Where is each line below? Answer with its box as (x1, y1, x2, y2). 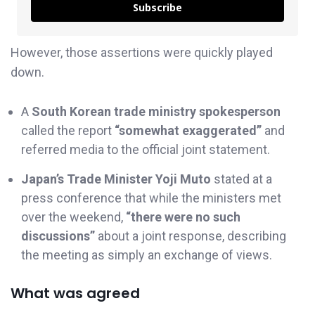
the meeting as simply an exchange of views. (21, 247, 272, 263)
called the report (21, 123, 115, 139)
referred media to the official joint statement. (21, 142, 270, 157)
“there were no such (126, 210, 240, 225)
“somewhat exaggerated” (115, 123, 262, 139)
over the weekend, (21, 210, 126, 225)
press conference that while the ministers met (21, 191, 281, 206)
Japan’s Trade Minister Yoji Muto (21, 172, 211, 187)
